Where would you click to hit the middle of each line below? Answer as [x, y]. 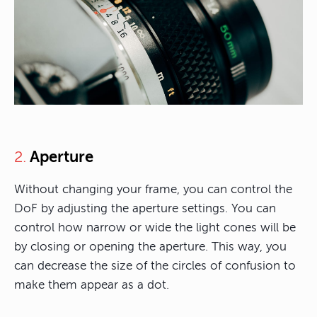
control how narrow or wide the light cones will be [155, 228]
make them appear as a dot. [92, 285]
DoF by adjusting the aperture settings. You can [145, 209]
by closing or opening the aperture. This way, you [150, 247]
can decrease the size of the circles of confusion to [155, 266]
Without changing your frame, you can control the [153, 190]
